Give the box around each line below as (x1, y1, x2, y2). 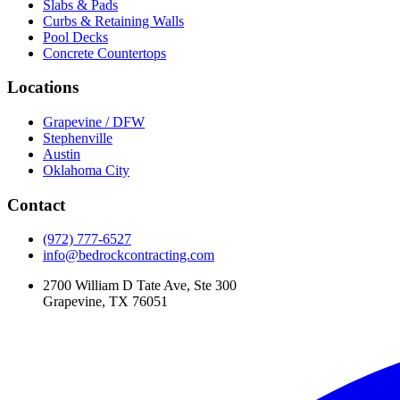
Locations (7, 78, 79, 97)
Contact (7, 195, 65, 214)
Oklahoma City (43, 162, 129, 178)
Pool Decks (43, 29, 108, 45)
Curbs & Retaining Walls (43, 12, 184, 29)
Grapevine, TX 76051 (43, 294, 168, 310)
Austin (43, 146, 80, 162)
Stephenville (43, 130, 112, 146)
